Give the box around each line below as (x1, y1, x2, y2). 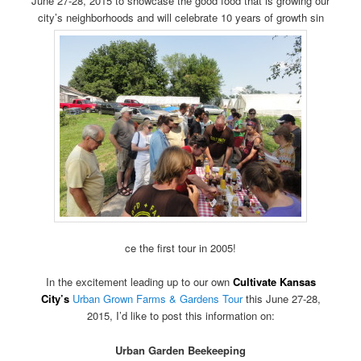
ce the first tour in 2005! (125, 240, 236, 256)
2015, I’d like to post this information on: (86, 308, 275, 324)
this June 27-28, (242, 291, 321, 307)
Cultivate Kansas (232, 274, 316, 290)
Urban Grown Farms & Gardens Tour (72, 291, 243, 307)
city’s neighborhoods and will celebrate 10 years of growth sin (37, 9, 324, 25)
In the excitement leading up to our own (45, 274, 233, 290)
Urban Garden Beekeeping (115, 342, 246, 358)
